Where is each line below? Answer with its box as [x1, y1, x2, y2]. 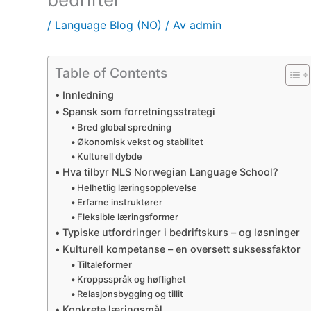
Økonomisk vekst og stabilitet [77, 135, 204, 147]
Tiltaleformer [77, 258, 133, 270]
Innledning [62, 88, 114, 101]
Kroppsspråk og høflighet [77, 273, 187, 285]
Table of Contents [55, 64, 167, 81]
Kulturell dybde [77, 150, 143, 162]
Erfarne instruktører [77, 196, 163, 208]
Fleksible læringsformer [77, 210, 179, 222]
